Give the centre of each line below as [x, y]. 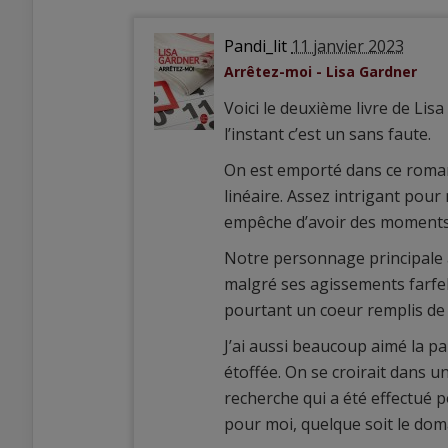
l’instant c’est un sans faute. [327, 134]
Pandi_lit [255, 46]
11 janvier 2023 [347, 46]
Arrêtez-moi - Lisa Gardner [320, 72]
